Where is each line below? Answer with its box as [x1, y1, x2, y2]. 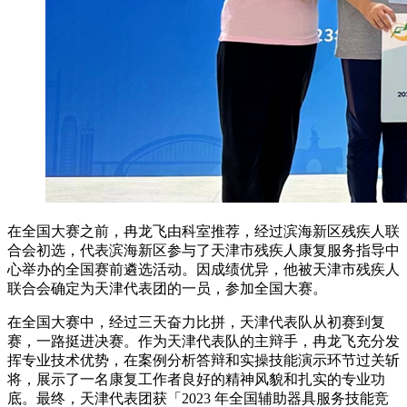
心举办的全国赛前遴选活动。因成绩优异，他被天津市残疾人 [7, 262, 400, 278]
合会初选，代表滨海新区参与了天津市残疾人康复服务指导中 [7, 243, 400, 259]
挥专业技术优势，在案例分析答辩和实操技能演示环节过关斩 [7, 352, 400, 369]
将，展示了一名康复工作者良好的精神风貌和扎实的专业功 [7, 372, 385, 388]
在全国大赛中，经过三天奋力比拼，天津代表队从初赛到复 [7, 314, 385, 331]
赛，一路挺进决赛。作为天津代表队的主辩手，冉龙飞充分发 [7, 333, 400, 350]
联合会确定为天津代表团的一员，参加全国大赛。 [7, 281, 327, 297]
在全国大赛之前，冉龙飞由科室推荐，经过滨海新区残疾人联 [7, 223, 400, 240]
